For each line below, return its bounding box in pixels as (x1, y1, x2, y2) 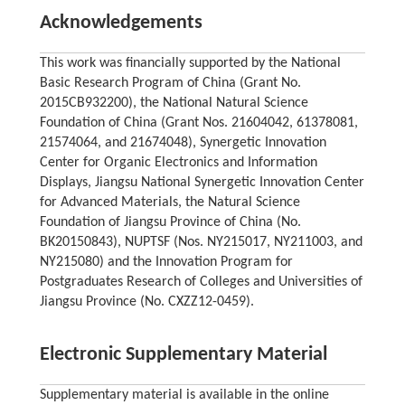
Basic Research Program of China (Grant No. (39, 76, 301, 91)
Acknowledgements (39, 13, 202, 34)
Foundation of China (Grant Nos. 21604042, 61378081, (39, 116, 358, 131)
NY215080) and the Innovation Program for (39, 255, 293, 270)
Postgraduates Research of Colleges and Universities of (39, 275, 363, 290)
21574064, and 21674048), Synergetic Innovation (39, 136, 326, 151)
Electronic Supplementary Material (39, 344, 327, 366)
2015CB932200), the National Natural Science (39, 96, 308, 111)
